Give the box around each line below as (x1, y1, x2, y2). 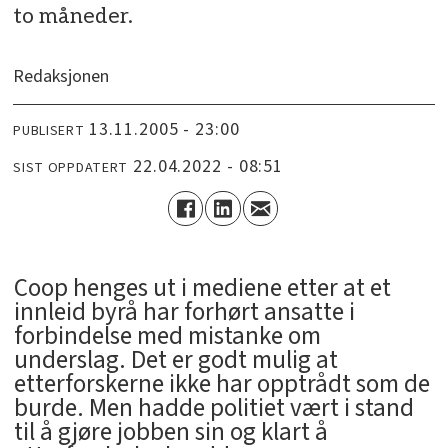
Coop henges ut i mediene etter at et (13, 270, 391, 307)
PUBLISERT (13, 120, 85, 141)
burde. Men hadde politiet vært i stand (13, 390, 414, 427)
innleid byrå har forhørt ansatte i (13, 294, 355, 331)
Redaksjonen (13, 64, 110, 90)
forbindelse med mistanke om (13, 318, 321, 355)
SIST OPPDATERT (13, 157, 129, 178)
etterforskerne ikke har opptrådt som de (13, 366, 430, 403)
